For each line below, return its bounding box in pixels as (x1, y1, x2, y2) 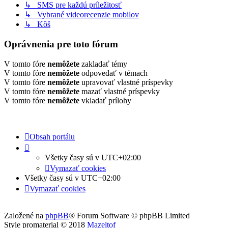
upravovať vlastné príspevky (79, 77, 173, 87)
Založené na (4, 211, 45, 220)
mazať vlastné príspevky (79, 87, 160, 96)
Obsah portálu (30, 132, 75, 141)
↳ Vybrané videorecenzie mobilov (24, 10, 139, 19)
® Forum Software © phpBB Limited (69, 211, 190, 220)
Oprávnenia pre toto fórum (4, 39, 118, 50)
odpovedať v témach (79, 68, 148, 77)
